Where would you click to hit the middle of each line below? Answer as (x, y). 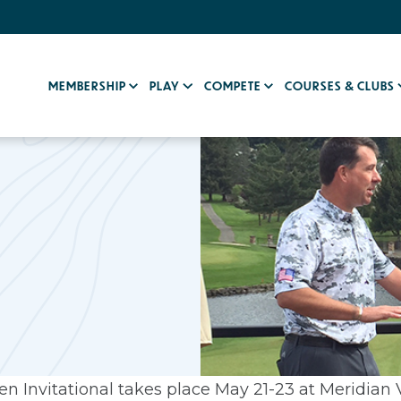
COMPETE (234, 85)
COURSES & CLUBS (341, 85)
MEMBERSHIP (89, 85)
